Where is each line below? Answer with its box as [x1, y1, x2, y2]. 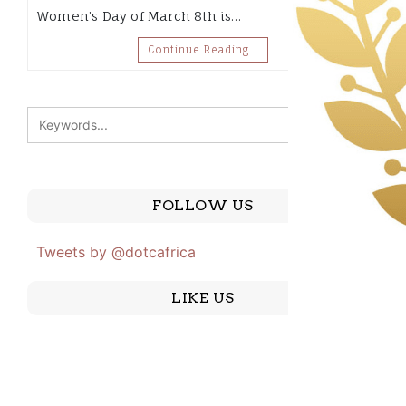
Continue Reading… [148, 43, 258, 56]
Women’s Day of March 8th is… [37, 7, 242, 24]
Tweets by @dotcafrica [36, 242, 196, 261]
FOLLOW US [152, 196, 254, 214]
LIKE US [171, 288, 235, 306]
